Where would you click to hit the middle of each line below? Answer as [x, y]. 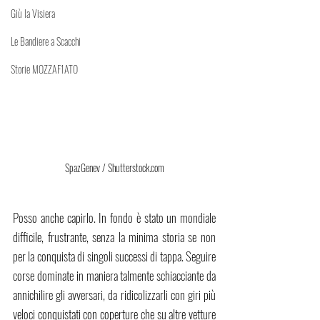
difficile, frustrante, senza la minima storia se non [114, 237]
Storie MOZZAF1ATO [44, 69]
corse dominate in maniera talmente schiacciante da [114, 276]
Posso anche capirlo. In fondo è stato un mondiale [114, 218]
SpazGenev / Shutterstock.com [114, 168]
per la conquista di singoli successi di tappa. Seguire [114, 256]
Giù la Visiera [33, 13]
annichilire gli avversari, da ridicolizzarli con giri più [114, 295]
